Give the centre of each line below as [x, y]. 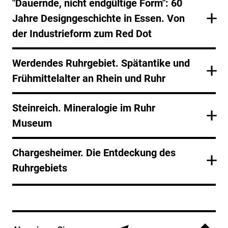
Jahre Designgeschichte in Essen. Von [98, 18]
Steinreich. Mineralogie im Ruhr [84, 108]
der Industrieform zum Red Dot [82, 33]
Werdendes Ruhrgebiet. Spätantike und [101, 63]
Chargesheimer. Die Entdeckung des [94, 152]
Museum [32, 123]
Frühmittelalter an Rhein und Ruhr [89, 78]
